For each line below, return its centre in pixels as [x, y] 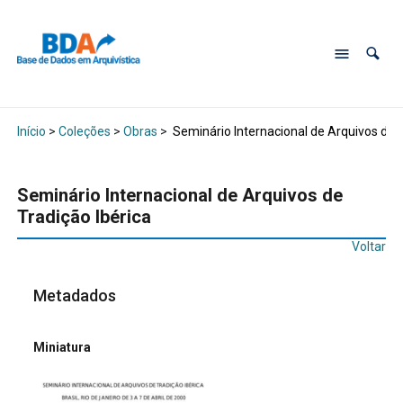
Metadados [75, 296]
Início [31, 132]
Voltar [369, 247]
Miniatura [63, 347]
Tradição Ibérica [84, 217]
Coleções [84, 132]
